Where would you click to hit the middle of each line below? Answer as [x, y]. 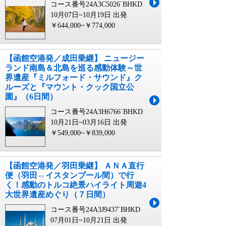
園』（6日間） [31, 97]
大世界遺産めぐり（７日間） [58, 194]
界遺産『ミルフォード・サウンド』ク [74, 77]
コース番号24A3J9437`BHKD [95, 210]
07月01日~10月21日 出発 [89, 220]
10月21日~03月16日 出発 [89, 122]
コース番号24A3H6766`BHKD [97, 112]
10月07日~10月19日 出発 [89, 15]
